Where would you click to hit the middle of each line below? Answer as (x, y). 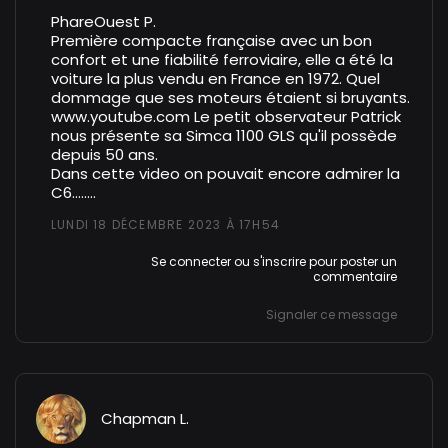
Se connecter (191, 262)
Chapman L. (145, 419)
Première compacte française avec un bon (211, 40)
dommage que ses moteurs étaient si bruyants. (230, 97)
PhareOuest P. (103, 21)
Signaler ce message (331, 314)
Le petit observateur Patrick (297, 116)
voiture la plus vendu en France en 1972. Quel (215, 78)
